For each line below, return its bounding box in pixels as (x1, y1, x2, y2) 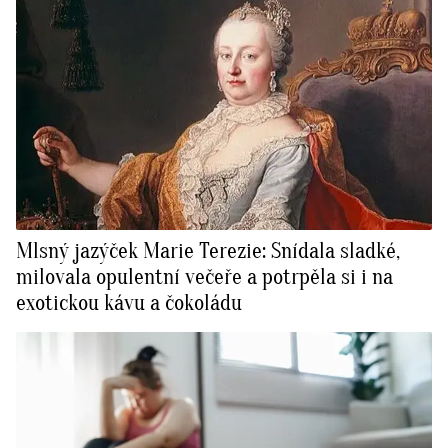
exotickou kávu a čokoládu (16, 290, 242, 317)
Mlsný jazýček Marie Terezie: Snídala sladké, (16, 238, 400, 265)
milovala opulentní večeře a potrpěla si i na (16, 264, 393, 291)
